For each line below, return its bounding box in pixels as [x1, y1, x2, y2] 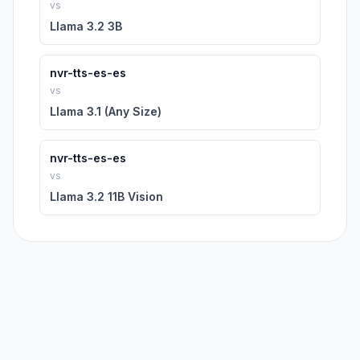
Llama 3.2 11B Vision [50, 190, 163, 203]
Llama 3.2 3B [50, 19, 122, 33]
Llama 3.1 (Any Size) [50, 104, 162, 118]
